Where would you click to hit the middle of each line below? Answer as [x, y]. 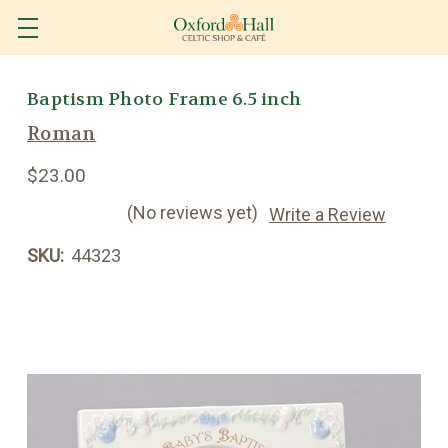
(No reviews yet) [192, 212]
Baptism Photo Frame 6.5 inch [164, 99]
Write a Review [327, 214]
